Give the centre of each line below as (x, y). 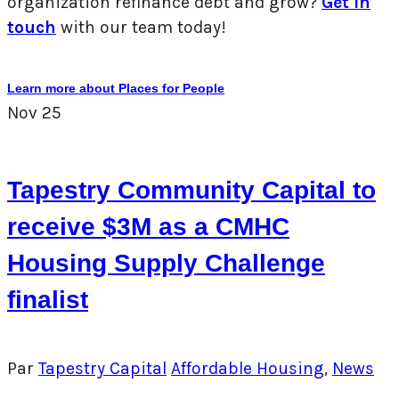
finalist (48, 299)
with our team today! (141, 28)
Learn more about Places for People (116, 89)
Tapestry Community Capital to (191, 190)
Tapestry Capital (102, 368)
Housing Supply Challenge (166, 263)
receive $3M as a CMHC (148, 226)
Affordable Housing (248, 368)
